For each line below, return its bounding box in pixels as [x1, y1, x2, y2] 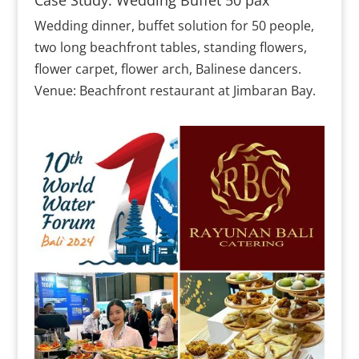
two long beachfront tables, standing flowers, [34, 38, 307, 56]
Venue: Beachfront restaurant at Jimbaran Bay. [34, 81, 316, 99]
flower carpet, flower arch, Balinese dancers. [34, 59, 301, 78]
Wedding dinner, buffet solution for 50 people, [34, 16, 314, 34]
